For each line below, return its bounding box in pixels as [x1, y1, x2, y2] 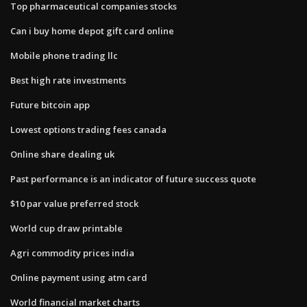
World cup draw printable [10, 221, 123, 234]
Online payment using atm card [10, 271, 147, 284]
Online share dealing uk [10, 147, 114, 160]
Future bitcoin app [10, 98, 90, 111]
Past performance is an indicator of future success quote [10, 172, 256, 185]
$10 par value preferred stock [10, 197, 138, 210]
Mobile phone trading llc [10, 49, 118, 62]
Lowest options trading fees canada [10, 123, 167, 136]
